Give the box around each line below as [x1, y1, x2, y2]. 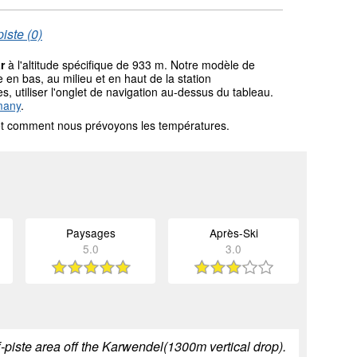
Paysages [65, 225, 116, 241]
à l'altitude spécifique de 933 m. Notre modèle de [5, 57, 255, 73]
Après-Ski [209, 225, 258, 241]
